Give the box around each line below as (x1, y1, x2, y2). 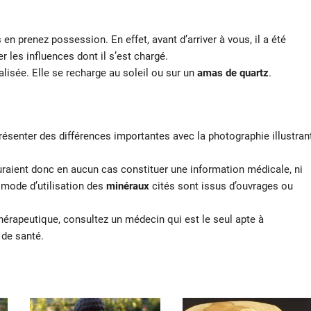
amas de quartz (194, 66, 269, 79)
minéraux (106, 179, 149, 192)
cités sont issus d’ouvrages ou (149, 179, 293, 192)
